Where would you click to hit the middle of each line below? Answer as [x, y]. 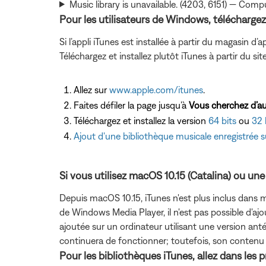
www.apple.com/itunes [156, 89]
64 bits [222, 120]
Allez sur [91, 89]
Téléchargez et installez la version [141, 120]
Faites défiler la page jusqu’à [131, 105]
